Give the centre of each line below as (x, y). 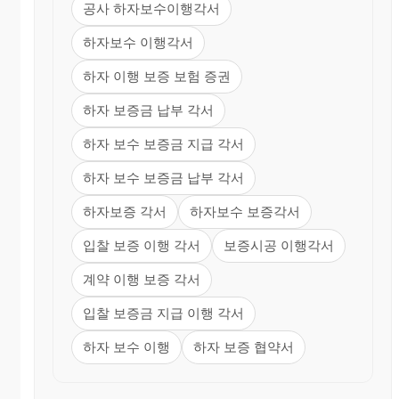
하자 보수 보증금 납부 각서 (163, 177)
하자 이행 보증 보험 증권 (157, 76)
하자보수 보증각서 (245, 211)
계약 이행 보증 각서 (142, 279)
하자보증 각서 (125, 211)
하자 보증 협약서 (244, 346)
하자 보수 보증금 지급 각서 (163, 143)
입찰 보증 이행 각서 (142, 245)
